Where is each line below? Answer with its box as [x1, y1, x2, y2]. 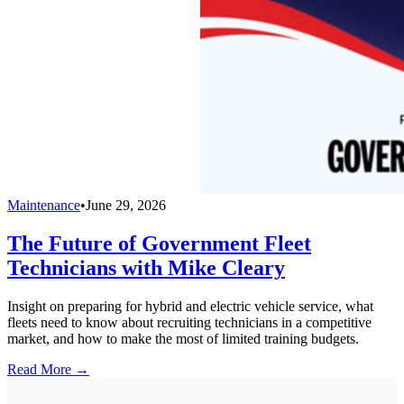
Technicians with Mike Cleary [7, 255, 285, 280]
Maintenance [7, 197, 80, 213]
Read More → [7, 361, 89, 377]
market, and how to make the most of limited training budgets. [7, 330, 359, 346]
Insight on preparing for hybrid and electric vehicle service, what [7, 298, 373, 314]
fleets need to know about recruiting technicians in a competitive [7, 314, 372, 330]
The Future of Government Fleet [7, 231, 311, 255]
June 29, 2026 [86, 197, 166, 213]
